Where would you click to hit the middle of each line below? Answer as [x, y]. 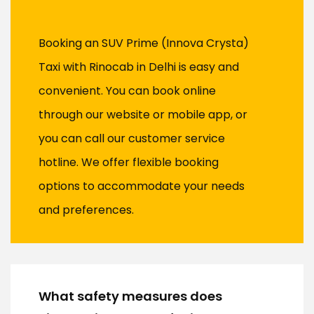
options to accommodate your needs [142, 186]
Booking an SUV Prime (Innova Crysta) [144, 43]
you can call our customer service [132, 139]
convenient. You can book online [127, 91]
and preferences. [86, 210]
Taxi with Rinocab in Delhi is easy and [139, 67]
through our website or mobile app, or [143, 115]
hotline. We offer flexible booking [129, 163]
